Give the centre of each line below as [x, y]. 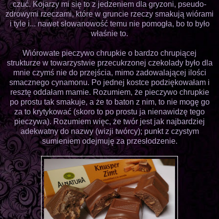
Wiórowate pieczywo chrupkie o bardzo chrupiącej [109, 53]
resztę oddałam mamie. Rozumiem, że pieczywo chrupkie [109, 92]
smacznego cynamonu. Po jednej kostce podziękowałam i [109, 82]
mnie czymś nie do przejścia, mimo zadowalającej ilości [109, 72]
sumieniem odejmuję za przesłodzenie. [109, 141]
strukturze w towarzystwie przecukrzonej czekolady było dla [109, 63]
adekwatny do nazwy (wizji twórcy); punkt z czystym [109, 131]
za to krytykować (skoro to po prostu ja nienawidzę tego [109, 111]
